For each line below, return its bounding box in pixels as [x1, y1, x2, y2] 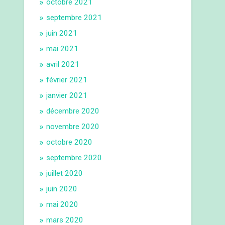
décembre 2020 [46, 106, 100, 116]
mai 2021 [46, 44, 79, 54]
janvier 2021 [46, 91, 88, 100]
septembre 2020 [46, 153, 102, 163]
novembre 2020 [46, 122, 100, 132]
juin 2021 [46, 29, 78, 38]
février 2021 [46, 75, 88, 85]
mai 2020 [46, 200, 79, 209]
